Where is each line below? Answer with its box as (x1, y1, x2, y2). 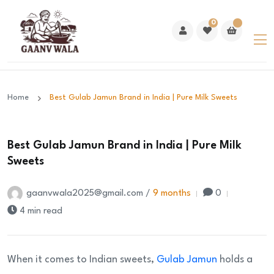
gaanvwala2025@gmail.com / (26, 189, 153, 199)
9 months (153, 189, 191, 199)
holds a (220, 254, 253, 265)
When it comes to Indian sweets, (7, 254, 157, 265)
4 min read (20, 207, 62, 217)
